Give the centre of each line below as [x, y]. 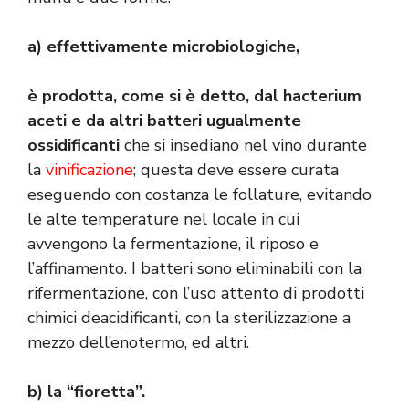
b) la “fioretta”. [86, 392]
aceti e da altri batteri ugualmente [164, 121]
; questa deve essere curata [236, 170]
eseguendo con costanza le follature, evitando [199, 195]
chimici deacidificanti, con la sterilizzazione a [189, 318]
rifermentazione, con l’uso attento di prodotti [196, 294]
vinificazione [89, 170]
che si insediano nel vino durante [246, 146]
